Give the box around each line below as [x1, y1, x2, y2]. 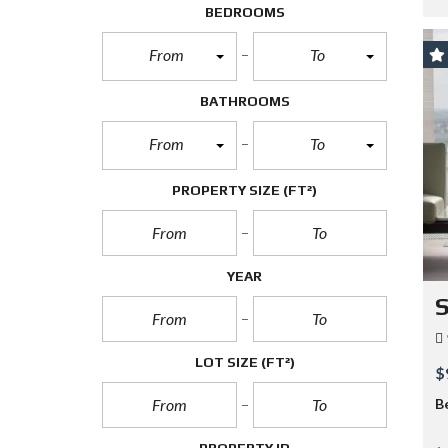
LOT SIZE [194, 354, 261, 370]
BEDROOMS [204, 4, 285, 20]
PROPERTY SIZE [172, 182, 283, 198]
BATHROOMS [199, 93, 290, 109]
